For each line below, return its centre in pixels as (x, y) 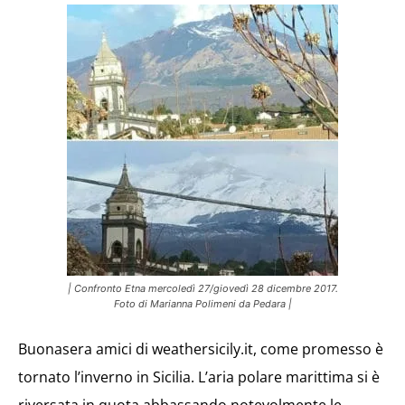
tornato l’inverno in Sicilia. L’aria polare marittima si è (199, 377)
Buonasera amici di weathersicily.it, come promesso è (201, 349)
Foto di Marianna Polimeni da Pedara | (202, 304)
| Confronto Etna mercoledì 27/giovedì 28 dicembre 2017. (202, 288)
